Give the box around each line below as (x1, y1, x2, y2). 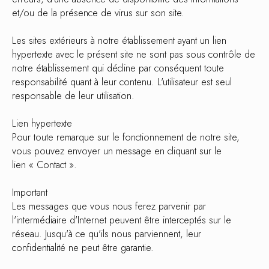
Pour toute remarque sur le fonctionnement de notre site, (12, 130, 240, 144)
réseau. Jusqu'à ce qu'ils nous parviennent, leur (12, 227, 201, 241)
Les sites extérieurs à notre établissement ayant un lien (12, 34, 226, 47)
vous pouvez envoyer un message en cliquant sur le (12, 144, 222, 158)
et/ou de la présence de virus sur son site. (12, 6, 184, 20)
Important (12, 186, 47, 199)
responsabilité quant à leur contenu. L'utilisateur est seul (12, 75, 232, 89)
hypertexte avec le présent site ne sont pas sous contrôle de (12, 47, 255, 61)
